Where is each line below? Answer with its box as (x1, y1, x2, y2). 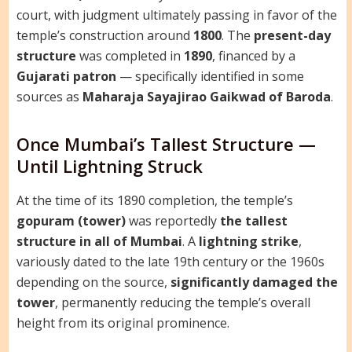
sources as (16, 88, 82, 106)
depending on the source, (16, 273, 170, 291)
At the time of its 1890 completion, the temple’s (16, 191, 293, 209)
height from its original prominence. (16, 313, 229, 332)
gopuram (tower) (16, 211, 126, 229)
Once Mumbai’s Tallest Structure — (16, 132, 316, 156)
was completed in (75, 47, 184, 65)
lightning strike (198, 232, 299, 250)
